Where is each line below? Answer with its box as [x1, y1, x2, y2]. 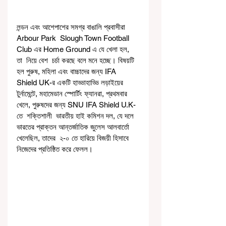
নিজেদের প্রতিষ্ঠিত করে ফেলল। [17, 144, 95, 153]
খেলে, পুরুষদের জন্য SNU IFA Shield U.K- [17, 100, 136, 109]
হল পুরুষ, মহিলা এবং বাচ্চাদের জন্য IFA [17, 67, 118, 76]
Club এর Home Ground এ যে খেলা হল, [17, 44, 131, 53]
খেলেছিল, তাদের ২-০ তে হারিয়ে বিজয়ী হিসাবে [17, 133, 131, 142]
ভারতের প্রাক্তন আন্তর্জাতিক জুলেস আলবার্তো [17, 122, 133, 131]
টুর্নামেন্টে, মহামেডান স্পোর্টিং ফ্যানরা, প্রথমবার [17, 89, 129, 98]
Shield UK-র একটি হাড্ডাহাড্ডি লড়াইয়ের [17, 78, 125, 87]
